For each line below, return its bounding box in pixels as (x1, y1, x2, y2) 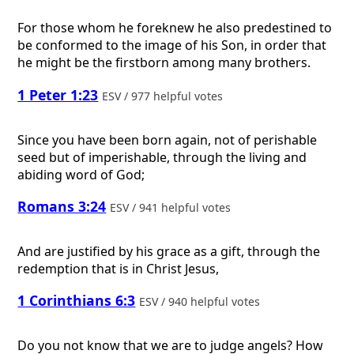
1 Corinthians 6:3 (17, 291, 136, 311)
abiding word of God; (17, 165, 145, 183)
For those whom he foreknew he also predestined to (17, 19, 333, 37)
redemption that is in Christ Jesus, (17, 259, 220, 277)
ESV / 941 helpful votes (110, 200, 235, 216)
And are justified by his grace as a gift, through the (17, 242, 321, 260)
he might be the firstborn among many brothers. (17, 54, 311, 72)
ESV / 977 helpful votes (102, 88, 227, 104)
